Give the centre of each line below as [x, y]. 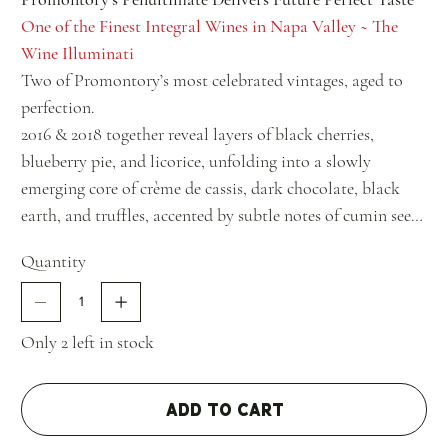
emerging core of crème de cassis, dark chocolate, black [210, 187]
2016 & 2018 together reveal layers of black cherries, [197, 133]
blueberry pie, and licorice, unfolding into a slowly [196, 160]
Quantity [53, 260]
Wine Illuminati [77, 52]
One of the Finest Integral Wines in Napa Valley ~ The [209, 25]
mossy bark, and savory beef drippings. [155, 241]
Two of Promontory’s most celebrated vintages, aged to [212, 79]
